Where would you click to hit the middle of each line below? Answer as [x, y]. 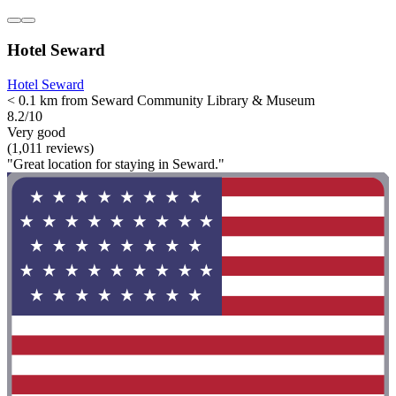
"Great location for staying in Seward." [116, 164]
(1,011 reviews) [50, 148]
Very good [36, 132]
